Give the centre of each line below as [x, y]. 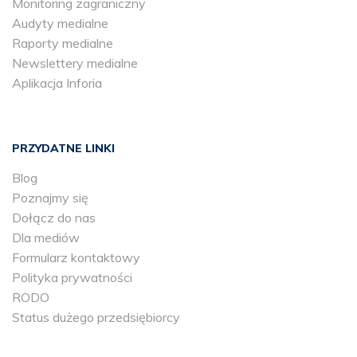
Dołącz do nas [54, 218]
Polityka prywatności [72, 278]
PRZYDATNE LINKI [63, 149]
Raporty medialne [63, 43]
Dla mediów [46, 238]
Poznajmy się [50, 198]
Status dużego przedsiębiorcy [96, 318]
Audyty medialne [60, 24]
